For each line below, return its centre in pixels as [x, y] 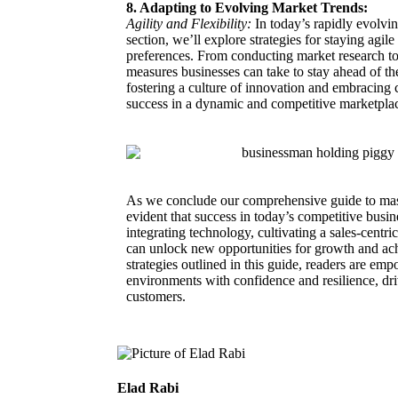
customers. [156, 296]
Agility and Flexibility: [189, 23]
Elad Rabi [148, 388]
